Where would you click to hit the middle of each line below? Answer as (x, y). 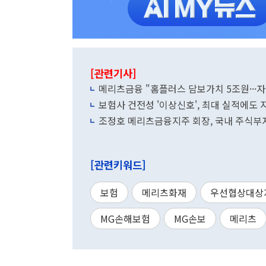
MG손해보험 (125, 218)
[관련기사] (113, 73)
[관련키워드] (118, 165)
